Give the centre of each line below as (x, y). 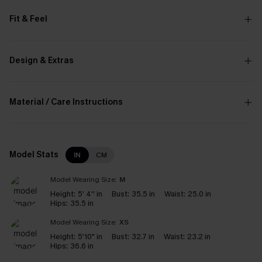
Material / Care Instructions (66, 102)
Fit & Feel (28, 19)
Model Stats (34, 155)
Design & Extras (42, 61)
